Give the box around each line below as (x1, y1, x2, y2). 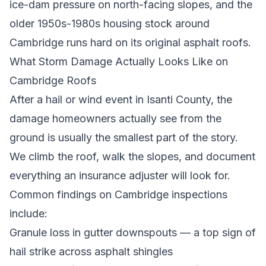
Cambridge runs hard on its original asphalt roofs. (9, 36, 251, 49)
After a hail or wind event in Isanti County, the (9, 93, 232, 106)
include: (9, 207, 47, 220)
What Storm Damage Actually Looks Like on (9, 55, 228, 68)
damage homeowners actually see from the (9, 112, 221, 125)
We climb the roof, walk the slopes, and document (9, 150, 255, 163)
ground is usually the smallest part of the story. (9, 131, 238, 144)
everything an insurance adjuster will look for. (9, 169, 230, 182)
